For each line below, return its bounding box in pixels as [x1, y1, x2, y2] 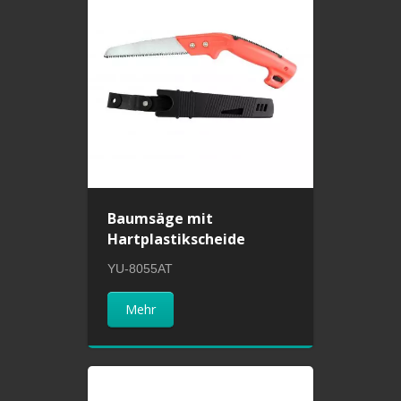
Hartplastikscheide [107, 228, 246, 249]
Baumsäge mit [107, 208, 214, 228]
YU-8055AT [107, 260, 174, 276]
